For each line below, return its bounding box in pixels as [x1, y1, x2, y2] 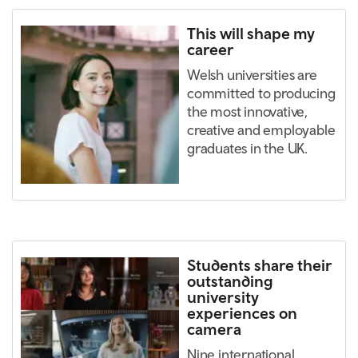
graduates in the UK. [187, 140, 308, 157]
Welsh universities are [187, 66, 317, 84]
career [187, 40, 234, 59]
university [187, 288, 259, 307]
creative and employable [187, 121, 336, 139]
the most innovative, [187, 103, 308, 121]
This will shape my [187, 24, 315, 43]
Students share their [187, 256, 332, 275]
